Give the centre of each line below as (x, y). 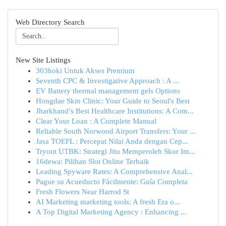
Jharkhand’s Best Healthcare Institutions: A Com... (115, 111)
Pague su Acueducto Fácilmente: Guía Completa (112, 182)
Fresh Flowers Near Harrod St (82, 192)
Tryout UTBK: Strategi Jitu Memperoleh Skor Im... (116, 151)
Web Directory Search (50, 22)
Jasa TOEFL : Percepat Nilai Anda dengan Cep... (112, 141)
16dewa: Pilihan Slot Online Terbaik (93, 161)
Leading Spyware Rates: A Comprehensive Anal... (114, 172)
